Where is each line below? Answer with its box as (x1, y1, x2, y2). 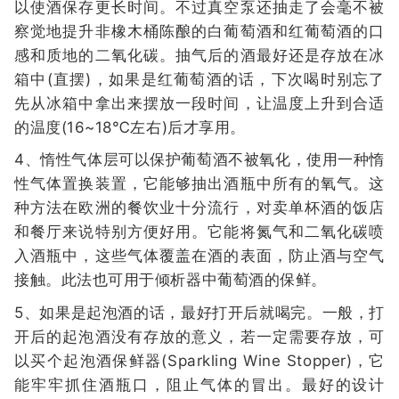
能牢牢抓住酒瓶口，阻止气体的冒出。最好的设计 (14, 375, 385, 394)
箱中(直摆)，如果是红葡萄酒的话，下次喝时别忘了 (14, 69, 385, 88)
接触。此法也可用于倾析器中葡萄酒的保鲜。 (14, 271, 327, 289)
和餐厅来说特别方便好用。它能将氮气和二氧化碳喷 (14, 223, 385, 241)
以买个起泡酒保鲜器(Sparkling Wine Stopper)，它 (14, 351, 385, 370)
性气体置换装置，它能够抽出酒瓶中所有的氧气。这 (14, 175, 385, 193)
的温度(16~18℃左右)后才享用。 (14, 118, 246, 136)
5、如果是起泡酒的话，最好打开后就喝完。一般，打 (14, 303, 385, 322)
